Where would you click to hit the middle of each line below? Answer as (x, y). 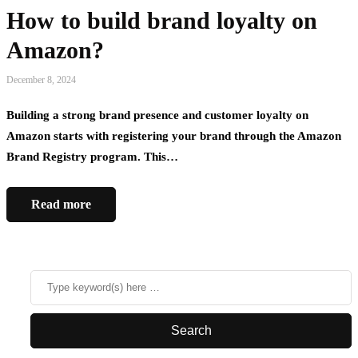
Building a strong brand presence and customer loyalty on (157, 115)
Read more (61, 205)
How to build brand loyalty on (162, 21)
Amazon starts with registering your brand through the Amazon (174, 136)
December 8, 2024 (41, 80)
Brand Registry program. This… (92, 157)
